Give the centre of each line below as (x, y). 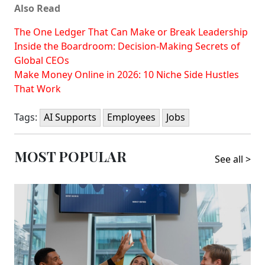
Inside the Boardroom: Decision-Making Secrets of (127, 46)
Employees (131, 117)
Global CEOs (42, 60)
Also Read (37, 8)
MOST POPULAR (70, 156)
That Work (38, 88)
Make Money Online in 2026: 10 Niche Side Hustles (127, 74)
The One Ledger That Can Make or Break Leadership (131, 32)
